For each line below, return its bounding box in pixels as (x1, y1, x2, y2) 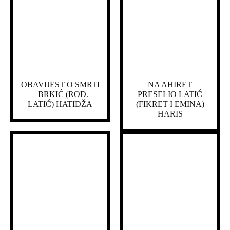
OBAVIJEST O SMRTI (21, 80, 100, 89)
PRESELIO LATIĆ (138, 89, 202, 99)
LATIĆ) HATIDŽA (28, 99, 92, 108)
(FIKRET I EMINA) (136, 99, 204, 108)
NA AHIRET (148, 80, 192, 89)
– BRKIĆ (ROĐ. (32, 89, 88, 99)
